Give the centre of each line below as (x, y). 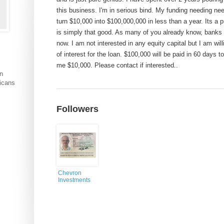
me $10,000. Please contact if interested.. (117, 65)
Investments (74, 180)
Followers (77, 109)
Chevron (70, 173)
